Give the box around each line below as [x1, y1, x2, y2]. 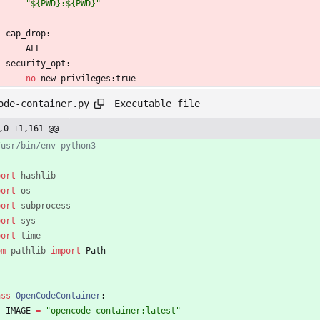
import [51, 246, 81, 256]
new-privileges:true [41, 74, 136, 84]
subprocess [21, 201, 71, 211]
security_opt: [6, 59, 71, 69]
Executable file [114, 97, 200, 109]
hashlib [21, 171, 56, 181]
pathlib [11, 246, 46, 256]
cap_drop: [6, 29, 51, 39]
